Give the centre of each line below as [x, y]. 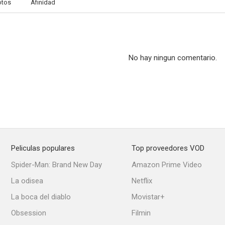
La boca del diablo [41, 197]
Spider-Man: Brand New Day [57, 165]
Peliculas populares [43, 148]
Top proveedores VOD [168, 148]
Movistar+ [148, 197]
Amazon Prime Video [167, 165]
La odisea [27, 181]
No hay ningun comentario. [173, 58]
